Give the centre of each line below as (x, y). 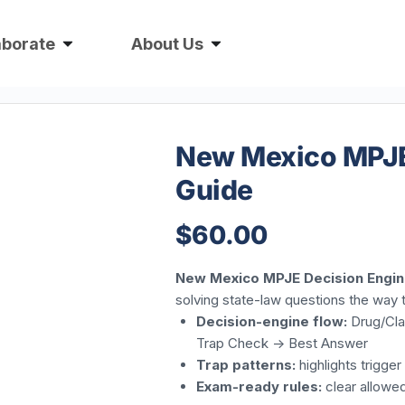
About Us (168, 43)
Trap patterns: (246, 365)
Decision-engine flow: (272, 321)
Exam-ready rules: (259, 386)
